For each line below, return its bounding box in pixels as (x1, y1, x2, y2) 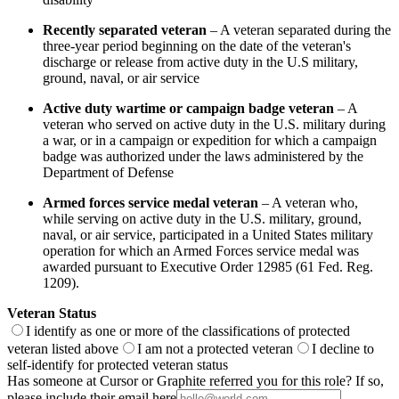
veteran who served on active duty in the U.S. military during (43, 117, 386, 133)
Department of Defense (43, 165, 174, 181)
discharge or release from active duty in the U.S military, (43, 54, 358, 70)
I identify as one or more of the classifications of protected (26, 323, 350, 339)
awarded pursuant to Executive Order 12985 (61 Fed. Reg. (43, 259, 373, 275)
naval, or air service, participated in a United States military (43, 227, 373, 243)
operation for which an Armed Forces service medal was (43, 243, 359, 259)
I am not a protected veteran (137, 341, 293, 357)
